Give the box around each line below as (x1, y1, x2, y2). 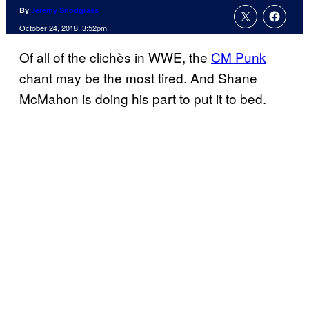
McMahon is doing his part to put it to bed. (19, 89, 266, 108)
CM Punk (211, 48, 266, 67)
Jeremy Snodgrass (31, 5, 99, 16)
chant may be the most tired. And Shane (19, 68, 257, 88)
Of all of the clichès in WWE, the (19, 48, 211, 67)
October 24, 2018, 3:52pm (19, 22, 107, 34)
